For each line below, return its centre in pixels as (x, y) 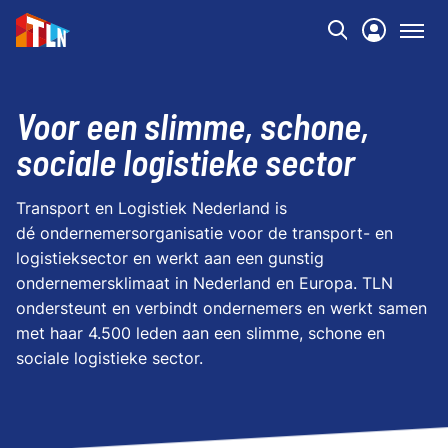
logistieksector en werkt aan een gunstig (170, 258)
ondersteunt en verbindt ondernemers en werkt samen (221, 308)
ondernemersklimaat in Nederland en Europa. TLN (204, 283)
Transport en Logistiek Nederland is (151, 208)
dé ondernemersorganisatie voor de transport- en (204, 233)
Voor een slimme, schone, (192, 125)
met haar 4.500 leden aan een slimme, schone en (200, 333)
